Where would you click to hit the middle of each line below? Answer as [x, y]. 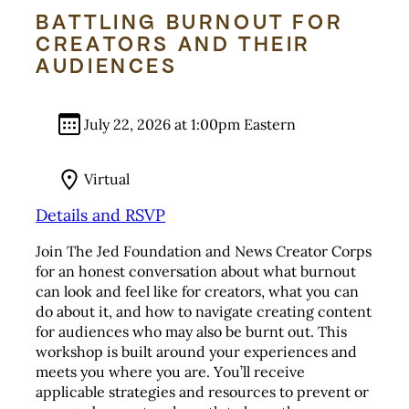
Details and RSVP [101, 215]
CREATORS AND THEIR [173, 45]
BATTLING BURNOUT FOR [190, 23]
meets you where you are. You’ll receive [171, 371]
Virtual [106, 178]
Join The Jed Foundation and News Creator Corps [204, 251]
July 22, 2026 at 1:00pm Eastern [189, 125]
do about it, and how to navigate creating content [204, 311]
